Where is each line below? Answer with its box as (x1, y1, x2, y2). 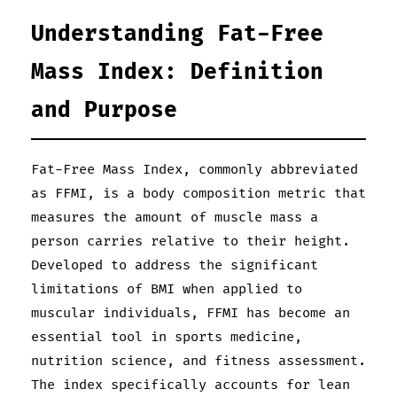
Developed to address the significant (31, 256, 318, 274)
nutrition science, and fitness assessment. (31, 352, 366, 370)
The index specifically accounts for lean (31, 376, 350, 393)
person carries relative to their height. (31, 232, 350, 250)
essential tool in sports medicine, (31, 328, 302, 346)
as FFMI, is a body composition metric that (31, 184, 366, 202)
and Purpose (31, 97, 177, 123)
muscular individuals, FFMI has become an (31, 304, 350, 322)
